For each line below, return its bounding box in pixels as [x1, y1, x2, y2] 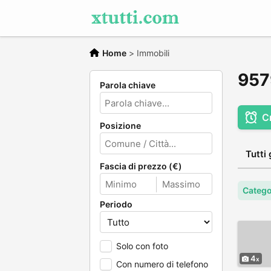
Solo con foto [116, 241, 168, 251]
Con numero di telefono [116, 259, 208, 269]
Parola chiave [100, 80, 155, 90]
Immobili [137, 48, 169, 58]
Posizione [100, 120, 141, 131]
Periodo [100, 199, 132, 209]
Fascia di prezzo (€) [100, 161, 182, 171]
